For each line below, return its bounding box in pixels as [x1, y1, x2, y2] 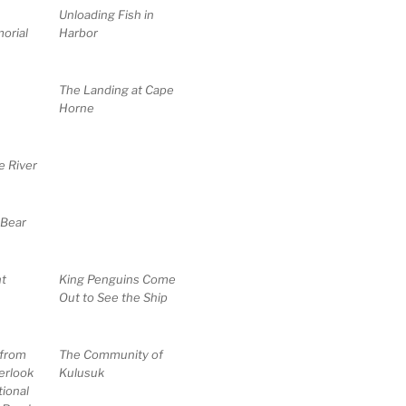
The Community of [59, 347, 164, 362]
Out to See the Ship [59, 290, 169, 305]
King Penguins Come [59, 272, 177, 287]
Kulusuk [59, 365, 105, 381]
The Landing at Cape [59, 82, 175, 98]
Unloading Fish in [59, 7, 155, 23]
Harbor [59, 25, 99, 41]
